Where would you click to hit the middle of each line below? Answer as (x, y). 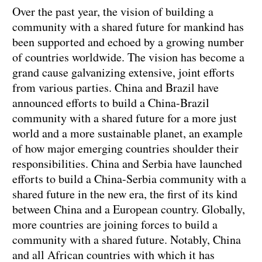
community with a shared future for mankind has (128, 27)
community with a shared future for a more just (125, 118)
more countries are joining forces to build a (115, 225)
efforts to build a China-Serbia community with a (129, 179)
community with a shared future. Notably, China (127, 240)
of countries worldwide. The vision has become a (128, 57)
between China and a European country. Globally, (129, 209)
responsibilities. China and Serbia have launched (127, 164)
